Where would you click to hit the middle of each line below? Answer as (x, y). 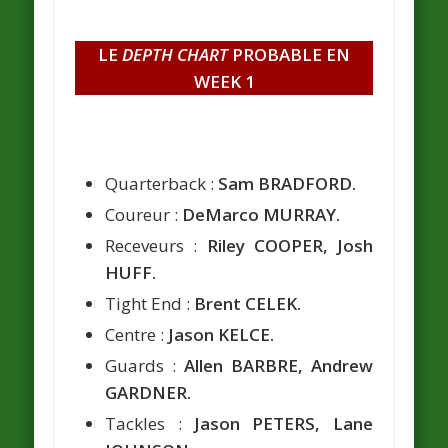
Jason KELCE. (221, 335)
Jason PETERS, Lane (283, 424)
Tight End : (150, 304)
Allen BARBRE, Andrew (278, 366)
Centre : (137, 335)
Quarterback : (162, 184)
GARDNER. (148, 393)
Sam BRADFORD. (287, 184)
